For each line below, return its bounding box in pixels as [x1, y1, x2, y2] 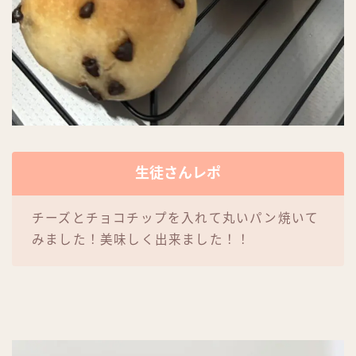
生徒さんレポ [135, 164, 221, 181]
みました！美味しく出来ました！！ [32, 232, 251, 246]
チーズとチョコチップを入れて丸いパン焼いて [32, 211, 319, 225]
